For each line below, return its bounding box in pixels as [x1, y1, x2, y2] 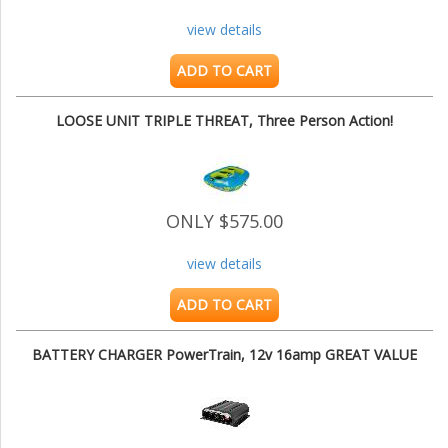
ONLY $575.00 [166, 209, 283, 234]
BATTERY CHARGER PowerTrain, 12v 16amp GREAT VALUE [32, 345, 417, 365]
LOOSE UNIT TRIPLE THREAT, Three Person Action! [56, 111, 393, 131]
